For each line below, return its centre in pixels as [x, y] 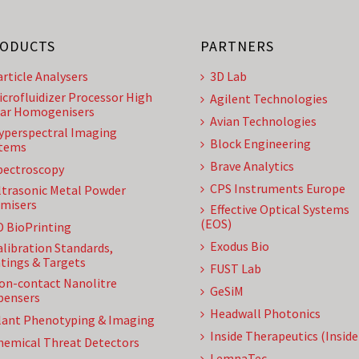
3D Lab [228, 76]
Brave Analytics [252, 166]
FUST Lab [236, 268]
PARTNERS [237, 46]
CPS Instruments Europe [278, 188]
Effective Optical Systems [280, 209]
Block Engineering [260, 143]
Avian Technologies [263, 121]
